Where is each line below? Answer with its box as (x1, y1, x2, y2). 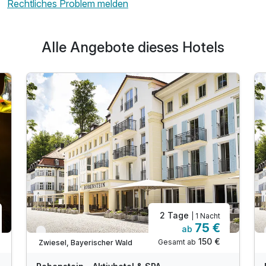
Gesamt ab (158, 237, 196, 246)
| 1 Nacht (191, 211, 220, 220)
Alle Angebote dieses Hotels (42, 39, 224, 56)
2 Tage (160, 210, 191, 220)
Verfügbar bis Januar (43, 229, 115, 238)
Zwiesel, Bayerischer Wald (39, 237, 132, 247)
